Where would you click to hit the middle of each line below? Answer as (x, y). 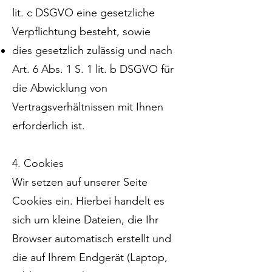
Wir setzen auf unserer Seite (80, 182)
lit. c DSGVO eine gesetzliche (83, 13)
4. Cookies (38, 163)
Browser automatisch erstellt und (92, 239)
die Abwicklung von (60, 88)
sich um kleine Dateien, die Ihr (85, 220)
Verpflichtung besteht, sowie (81, 32)
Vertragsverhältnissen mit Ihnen (88, 107)
